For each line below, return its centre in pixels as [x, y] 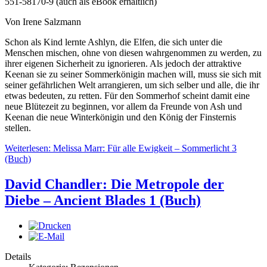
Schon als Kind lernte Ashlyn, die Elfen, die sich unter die [114, 42]
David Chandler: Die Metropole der [114, 184]
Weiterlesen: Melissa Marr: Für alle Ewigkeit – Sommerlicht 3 [121, 148]
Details [18, 256]
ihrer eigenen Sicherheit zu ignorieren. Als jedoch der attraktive [123, 64]
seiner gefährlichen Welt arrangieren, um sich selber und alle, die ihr [132, 85]
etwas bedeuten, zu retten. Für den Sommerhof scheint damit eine [127, 96]
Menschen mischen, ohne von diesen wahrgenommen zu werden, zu [133, 53]
